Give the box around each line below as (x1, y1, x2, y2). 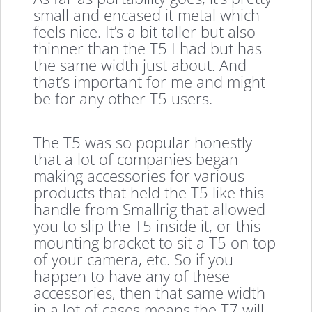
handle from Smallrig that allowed (33, 198, 266, 219)
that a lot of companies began (33, 148, 239, 169)
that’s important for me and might (33, 71, 266, 93)
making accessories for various (33, 164, 245, 186)
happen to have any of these (33, 265, 231, 286)
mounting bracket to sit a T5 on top (33, 231, 276, 253)
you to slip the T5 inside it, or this (33, 214, 261, 236)
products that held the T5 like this (33, 181, 265, 203)
